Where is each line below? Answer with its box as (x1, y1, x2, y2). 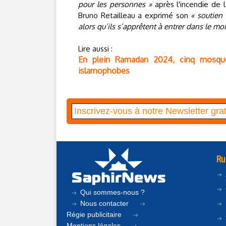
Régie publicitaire (67, 210, 124, 218)
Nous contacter (78, 199, 131, 207)
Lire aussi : (78, 44, 112, 53)
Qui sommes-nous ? (78, 188, 145, 196)
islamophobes (78, 66, 130, 76)
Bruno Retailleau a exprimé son (78, 11, 191, 20)
